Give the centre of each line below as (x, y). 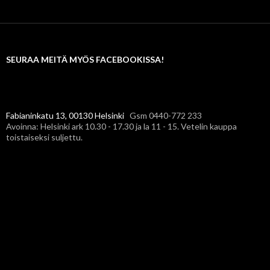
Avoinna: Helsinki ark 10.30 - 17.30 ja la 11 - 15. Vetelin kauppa (121, 127)
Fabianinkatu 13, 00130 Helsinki (65, 116)
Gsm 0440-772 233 (163, 116)
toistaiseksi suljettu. (44, 137)
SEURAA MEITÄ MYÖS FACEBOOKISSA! (85, 60)
